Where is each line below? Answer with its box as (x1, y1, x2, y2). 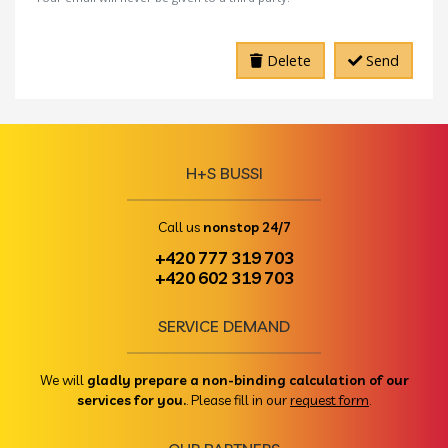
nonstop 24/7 (202, 218, 291, 236)
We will (39, 371, 87, 389)
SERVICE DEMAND (158, 316, 290, 337)
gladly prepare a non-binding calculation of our (86, 371, 409, 389)
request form (290, 391, 369, 409)
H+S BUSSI (185, 163, 263, 184)
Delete (263, 51, 311, 71)
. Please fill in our (186, 391, 290, 409)
